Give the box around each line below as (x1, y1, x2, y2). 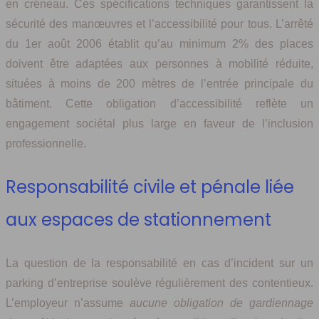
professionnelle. (6, 137, 86, 150)
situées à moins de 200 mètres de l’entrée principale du (6, 78, 313, 90)
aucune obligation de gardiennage (130, 297, 313, 310)
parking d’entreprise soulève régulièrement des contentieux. (6, 277, 313, 290)
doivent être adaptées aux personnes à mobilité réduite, (6, 58, 313, 70)
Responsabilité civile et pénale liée (6, 175, 294, 199)
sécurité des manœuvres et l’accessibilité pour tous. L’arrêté (6, 18, 313, 31)
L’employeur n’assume (6, 297, 130, 310)
